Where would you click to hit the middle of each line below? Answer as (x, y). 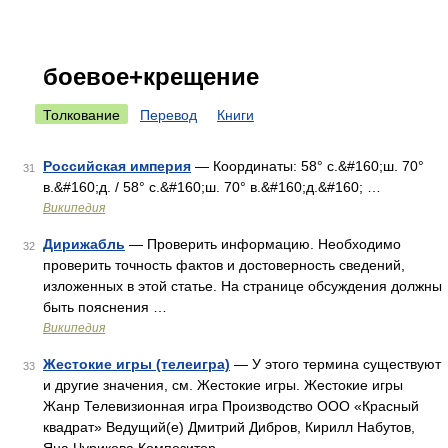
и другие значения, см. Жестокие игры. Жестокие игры (223, 385)
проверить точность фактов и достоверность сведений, (224, 265)
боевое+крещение (151, 76)
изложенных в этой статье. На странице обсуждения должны (242, 286)
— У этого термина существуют (335, 364)
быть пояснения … (105, 307)
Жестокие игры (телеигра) (136, 364)
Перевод (168, 115)
